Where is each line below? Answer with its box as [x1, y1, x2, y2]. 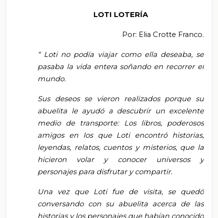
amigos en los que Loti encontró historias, [37, 131, 204, 140]
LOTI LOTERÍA [93, 10, 148, 19]
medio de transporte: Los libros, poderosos [37, 119, 204, 128]
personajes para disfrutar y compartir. [37, 167, 172, 177]
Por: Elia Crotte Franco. [122, 30, 204, 39]
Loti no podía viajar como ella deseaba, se [44, 50, 204, 59]
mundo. [37, 74, 66, 84]
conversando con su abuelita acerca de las [37, 200, 204, 209]
